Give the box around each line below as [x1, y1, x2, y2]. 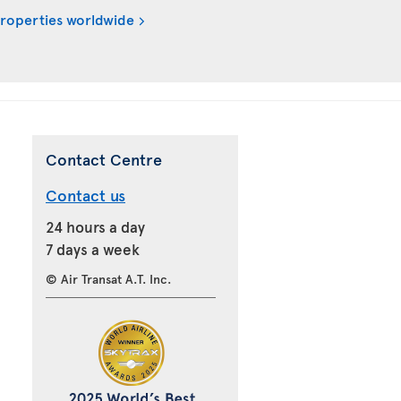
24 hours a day [46, 216, 145, 238]
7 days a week [46, 238, 140, 260]
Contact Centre [46, 148, 162, 171]
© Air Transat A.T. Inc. [46, 270, 171, 288]
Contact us [46, 183, 125, 207]
